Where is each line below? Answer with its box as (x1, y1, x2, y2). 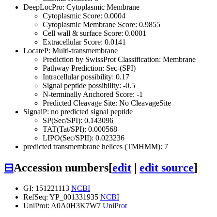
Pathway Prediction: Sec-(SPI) (43, 63, 136, 72)
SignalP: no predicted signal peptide (23, 107, 133, 116)
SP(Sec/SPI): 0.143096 (43, 116, 113, 124)
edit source (139, 161, 194, 174)
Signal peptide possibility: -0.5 (43, 81, 135, 90)
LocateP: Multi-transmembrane (23, 46, 118, 55)
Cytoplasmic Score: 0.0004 (43, 11, 125, 20)
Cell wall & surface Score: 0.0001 (43, 29, 146, 37)
